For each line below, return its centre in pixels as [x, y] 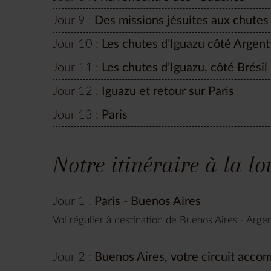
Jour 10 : [76, 44]
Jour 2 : [72, 257]
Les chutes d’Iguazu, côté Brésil [184, 67]
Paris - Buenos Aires [148, 201]
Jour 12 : [76, 91]
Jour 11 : [76, 67]
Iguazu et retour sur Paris [168, 91]
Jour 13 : [76, 115]
